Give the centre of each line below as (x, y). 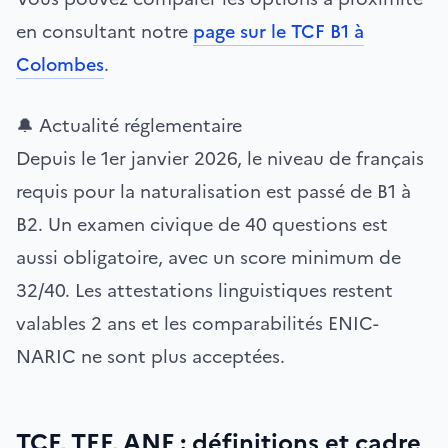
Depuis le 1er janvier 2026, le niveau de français (220, 158)
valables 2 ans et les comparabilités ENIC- (197, 323)
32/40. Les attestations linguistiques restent (204, 290)
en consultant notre (104, 31)
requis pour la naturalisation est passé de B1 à (213, 191)
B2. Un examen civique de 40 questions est (202, 224)
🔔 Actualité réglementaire (129, 125)
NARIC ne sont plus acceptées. (150, 356)
